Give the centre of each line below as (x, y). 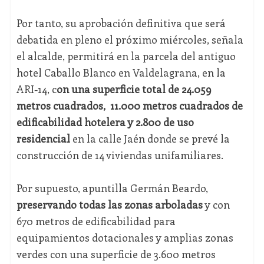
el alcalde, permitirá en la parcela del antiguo (126, 56)
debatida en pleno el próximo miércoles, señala (130, 40)
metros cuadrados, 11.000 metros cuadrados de (129, 106)
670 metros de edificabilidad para (96, 221)
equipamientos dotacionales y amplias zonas (125, 238)
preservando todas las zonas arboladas (109, 205)
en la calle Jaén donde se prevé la (150, 139)
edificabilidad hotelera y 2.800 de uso (105, 122)
